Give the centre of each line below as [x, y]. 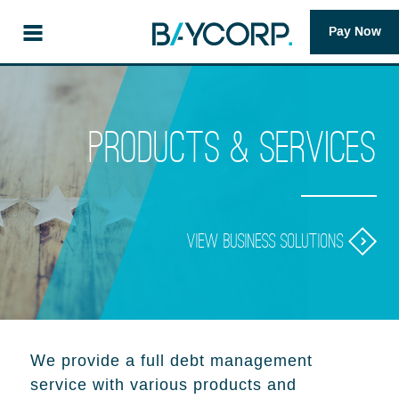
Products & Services [233, 148]
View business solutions [268, 241]
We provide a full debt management [171, 362]
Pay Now [355, 32]
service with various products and [163, 386]
